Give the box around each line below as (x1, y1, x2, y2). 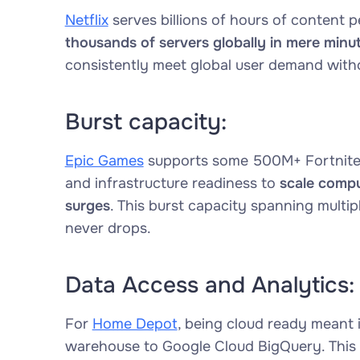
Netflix (64, 11, 108, 29)
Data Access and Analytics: (64, 271, 354, 300)
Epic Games (64, 152, 144, 170)
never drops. (64, 219, 151, 237)
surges (64, 197, 110, 215)
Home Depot (92, 315, 178, 333)
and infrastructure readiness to (64, 174, 280, 192)
